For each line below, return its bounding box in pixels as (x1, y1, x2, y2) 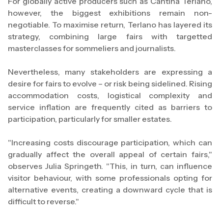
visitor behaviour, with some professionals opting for (8, 173, 212, 183)
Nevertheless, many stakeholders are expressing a (8, 67, 212, 77)
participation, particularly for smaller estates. (8, 114, 172, 124)
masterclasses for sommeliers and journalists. (8, 43, 176, 54)
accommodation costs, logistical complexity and (8, 90, 212, 101)
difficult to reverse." (8, 196, 79, 207)
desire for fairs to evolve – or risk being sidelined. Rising (8, 79, 212, 89)
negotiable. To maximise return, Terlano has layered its (8, 20, 212, 30)
